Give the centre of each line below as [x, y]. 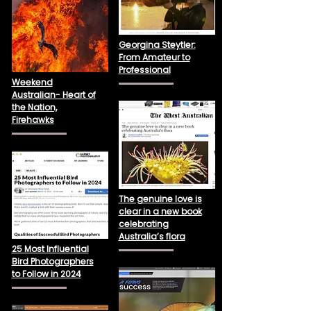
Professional [144, 70]
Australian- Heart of [53, 95]
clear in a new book [160, 211]
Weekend [32, 82]
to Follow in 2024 [46, 274]
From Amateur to [154, 57]
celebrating [143, 224]
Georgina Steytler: [157, 45]
